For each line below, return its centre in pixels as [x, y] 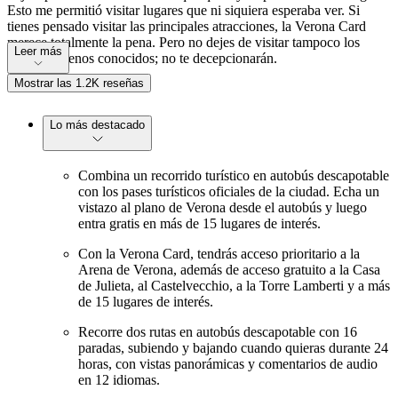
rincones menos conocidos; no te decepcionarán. [142, 58]
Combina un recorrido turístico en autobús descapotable [234, 176]
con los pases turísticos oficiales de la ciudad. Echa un [229, 192]
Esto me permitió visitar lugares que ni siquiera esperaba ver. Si [183, 10]
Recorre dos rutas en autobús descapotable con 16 [218, 332]
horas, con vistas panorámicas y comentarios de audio [228, 364]
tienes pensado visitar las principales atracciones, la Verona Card [187, 26]
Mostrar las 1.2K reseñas [79, 83]
